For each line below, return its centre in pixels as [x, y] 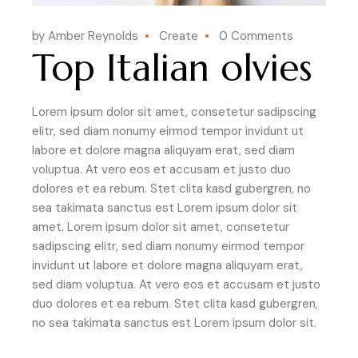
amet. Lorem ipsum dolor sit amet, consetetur [161, 227]
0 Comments [256, 36]
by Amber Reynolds [85, 36]
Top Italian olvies [172, 68]
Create [179, 36]
